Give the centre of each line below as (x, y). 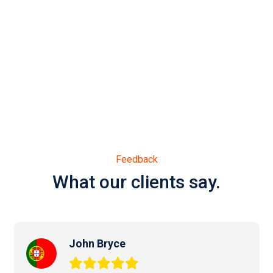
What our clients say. (136, 182)
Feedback (136, 159)
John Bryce (97, 243)
